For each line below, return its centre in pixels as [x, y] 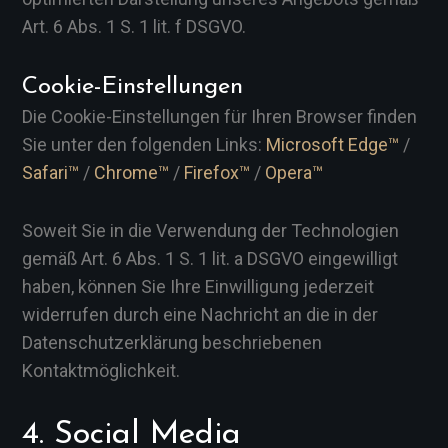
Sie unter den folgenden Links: [144, 144]
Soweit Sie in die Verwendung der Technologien [210, 230]
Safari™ [50, 172]
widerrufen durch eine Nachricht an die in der [200, 314]
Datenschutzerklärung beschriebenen [172, 342]
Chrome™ [131, 172]
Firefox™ [217, 172]
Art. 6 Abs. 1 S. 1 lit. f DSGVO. [134, 26]
